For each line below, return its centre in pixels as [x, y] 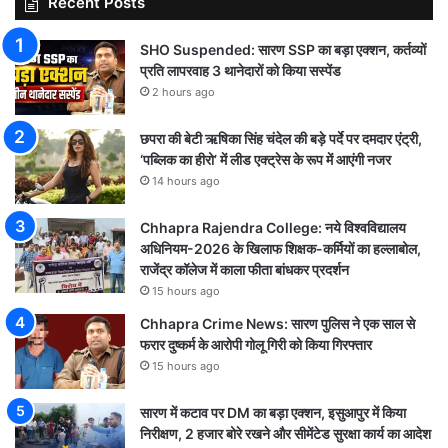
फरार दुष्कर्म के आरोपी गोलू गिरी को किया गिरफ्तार [256, 344]
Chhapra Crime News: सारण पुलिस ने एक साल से [277, 323]
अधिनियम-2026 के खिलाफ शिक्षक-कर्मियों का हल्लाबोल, [280, 248]
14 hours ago [186, 180]
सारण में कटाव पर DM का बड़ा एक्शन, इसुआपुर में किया [273, 412]
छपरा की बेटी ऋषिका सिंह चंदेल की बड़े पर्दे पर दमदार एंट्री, [281, 138]
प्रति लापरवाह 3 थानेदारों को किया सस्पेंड [240, 70]
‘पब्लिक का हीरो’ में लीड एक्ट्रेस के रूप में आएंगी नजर [265, 159]
